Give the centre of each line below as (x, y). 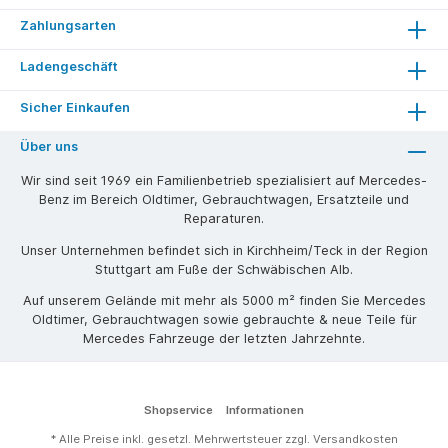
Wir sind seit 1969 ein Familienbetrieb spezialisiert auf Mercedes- (224, 180)
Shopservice (179, 410)
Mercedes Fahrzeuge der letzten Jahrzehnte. (224, 339)
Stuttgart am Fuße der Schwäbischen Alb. (224, 269)
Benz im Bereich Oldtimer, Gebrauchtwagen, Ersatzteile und (224, 199)
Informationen (264, 410)
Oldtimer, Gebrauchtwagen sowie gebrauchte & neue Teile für (224, 320)
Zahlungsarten (68, 26)
